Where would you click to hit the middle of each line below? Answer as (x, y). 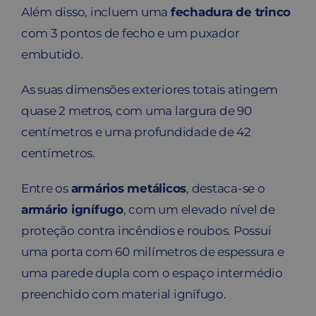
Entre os (46, 188)
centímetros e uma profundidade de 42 (136, 132)
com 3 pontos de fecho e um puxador (130, 33)
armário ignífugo (72, 209)
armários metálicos (129, 188)
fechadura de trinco (231, 12)
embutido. (52, 54)
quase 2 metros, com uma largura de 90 (136, 110)
